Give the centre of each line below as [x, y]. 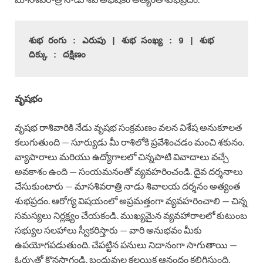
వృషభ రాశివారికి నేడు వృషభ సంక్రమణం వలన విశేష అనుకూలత [128, 127]
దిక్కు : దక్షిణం [57, 55]
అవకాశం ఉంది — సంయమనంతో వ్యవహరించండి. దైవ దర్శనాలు [129, 171]
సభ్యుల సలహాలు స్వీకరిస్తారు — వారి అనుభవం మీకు [108, 230]
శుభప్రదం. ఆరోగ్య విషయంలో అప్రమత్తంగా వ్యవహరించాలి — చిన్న [131, 200]
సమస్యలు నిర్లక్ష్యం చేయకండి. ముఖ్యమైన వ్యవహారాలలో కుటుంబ [131, 215]
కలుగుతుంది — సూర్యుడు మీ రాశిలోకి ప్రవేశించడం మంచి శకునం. [129, 141]
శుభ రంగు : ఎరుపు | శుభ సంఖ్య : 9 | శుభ [121, 41]
